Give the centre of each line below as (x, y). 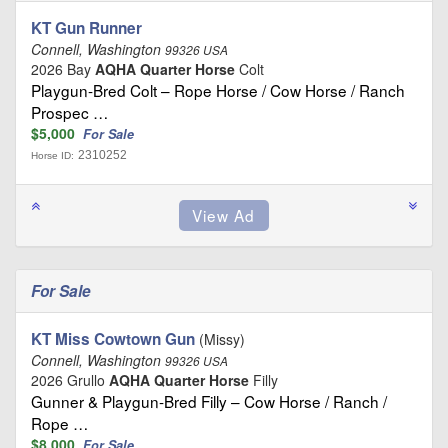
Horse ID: (52, 155)
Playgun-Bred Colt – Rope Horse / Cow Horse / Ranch (218, 89)
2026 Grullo (70, 379)
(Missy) (220, 338)
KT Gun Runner (86, 27)
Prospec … (69, 111)
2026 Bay (63, 68)
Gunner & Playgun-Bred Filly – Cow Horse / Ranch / (209, 400)
